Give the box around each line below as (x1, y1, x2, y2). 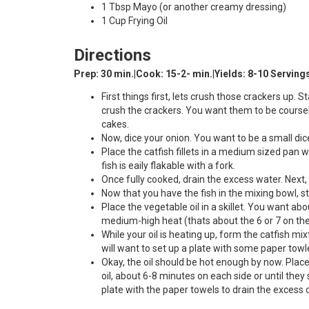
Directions (74, 46, 151, 65)
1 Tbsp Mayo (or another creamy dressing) (101, 1, 286, 12)
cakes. (101, 119, 129, 130)
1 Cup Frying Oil (101, 15, 168, 26)
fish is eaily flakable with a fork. (101, 160, 235, 171)
